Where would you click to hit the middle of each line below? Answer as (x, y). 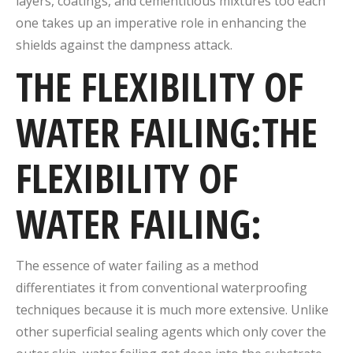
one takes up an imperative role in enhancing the (161, 23)
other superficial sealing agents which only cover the (171, 332)
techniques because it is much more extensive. (153, 310)
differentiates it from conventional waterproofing (162, 288)
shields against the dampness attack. (124, 45)
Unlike (310, 310)
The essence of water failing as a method (137, 266)
